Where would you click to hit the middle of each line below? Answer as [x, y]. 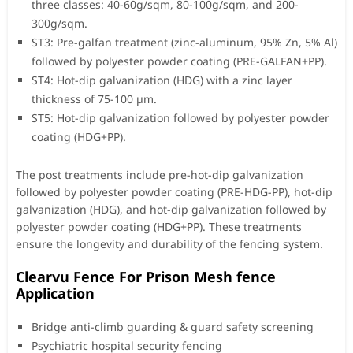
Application [55, 293]
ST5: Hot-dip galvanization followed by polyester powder [180, 117]
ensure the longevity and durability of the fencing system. [169, 243]
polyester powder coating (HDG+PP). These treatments [159, 226]
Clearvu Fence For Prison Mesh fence [146, 276]
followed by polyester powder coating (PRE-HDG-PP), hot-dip [174, 191]
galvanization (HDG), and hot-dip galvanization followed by [171, 209]
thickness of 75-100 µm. [94, 98]
